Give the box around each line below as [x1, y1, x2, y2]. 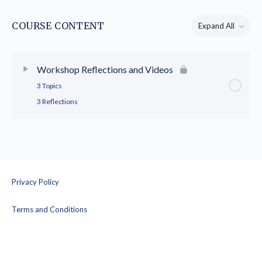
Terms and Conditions [12, 204, 87, 214]
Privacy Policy [12, 177, 59, 187]
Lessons [220, 25, 247, 35]
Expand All [198, 21, 235, 31]
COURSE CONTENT [12, 19, 105, 32]
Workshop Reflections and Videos [37, 63, 173, 75]
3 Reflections [37, 96, 78, 106]
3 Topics [37, 81, 62, 90]
